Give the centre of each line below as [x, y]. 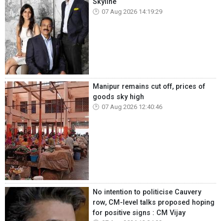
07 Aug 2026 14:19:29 [132, 12]
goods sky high [118, 97]
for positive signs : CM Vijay [139, 213]
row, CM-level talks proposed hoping [154, 202]
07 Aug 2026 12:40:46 [132, 107]
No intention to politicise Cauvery [147, 192]
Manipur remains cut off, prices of [149, 86]
